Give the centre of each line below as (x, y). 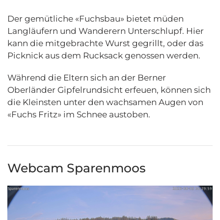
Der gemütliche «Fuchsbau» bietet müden (96, 18)
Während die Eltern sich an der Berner (87, 77)
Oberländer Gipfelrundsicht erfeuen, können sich (109, 90)
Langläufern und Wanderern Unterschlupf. (97, 31)
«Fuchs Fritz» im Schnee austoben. (80, 114)
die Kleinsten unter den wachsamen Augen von (105, 102)
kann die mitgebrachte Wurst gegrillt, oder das (105, 43)
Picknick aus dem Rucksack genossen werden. (104, 55)
